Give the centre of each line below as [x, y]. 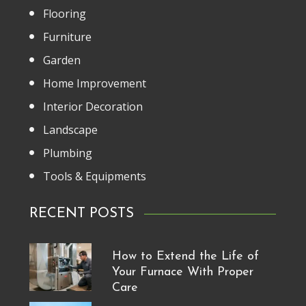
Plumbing [68, 153]
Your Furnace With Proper [182, 272]
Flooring [65, 13]
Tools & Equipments [95, 176]
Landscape [71, 129]
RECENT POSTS [82, 213]
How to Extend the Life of [185, 256]
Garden [62, 60]
